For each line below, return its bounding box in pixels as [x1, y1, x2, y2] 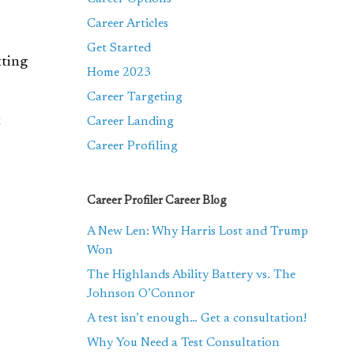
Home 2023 [87, 66, 152, 79]
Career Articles [87, 17, 169, 30]
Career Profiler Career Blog [87, 195, 228, 207]
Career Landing [87, 115, 175, 128]
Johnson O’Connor [87, 288, 196, 300]
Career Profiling [87, 140, 179, 153]
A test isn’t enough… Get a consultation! [87, 312, 307, 325]
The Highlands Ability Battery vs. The [87, 269, 296, 281]
